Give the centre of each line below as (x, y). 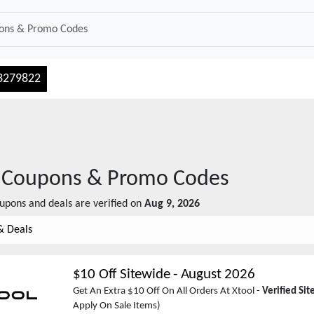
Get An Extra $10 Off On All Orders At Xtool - (167, 291)
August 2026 (218, 274)
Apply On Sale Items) (116, 306)
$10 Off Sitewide (121, 274)
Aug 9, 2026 (172, 204)
